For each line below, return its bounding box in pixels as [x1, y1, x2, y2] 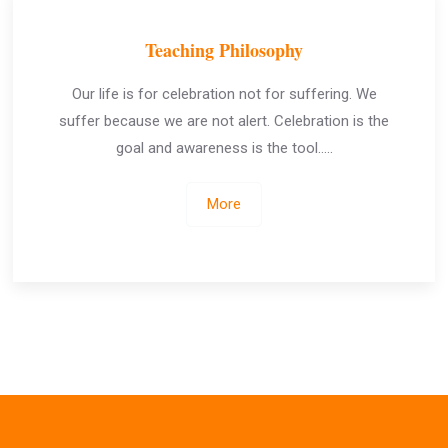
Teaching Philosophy [145, 37, 303, 63]
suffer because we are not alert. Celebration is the [59, 112, 389, 130]
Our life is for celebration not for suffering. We [71, 85, 377, 103]
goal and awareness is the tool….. [115, 139, 333, 157]
